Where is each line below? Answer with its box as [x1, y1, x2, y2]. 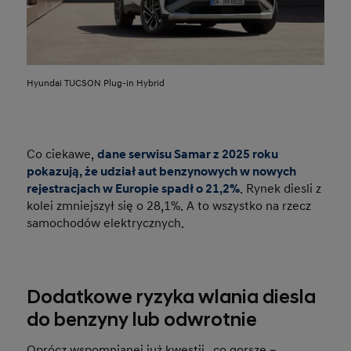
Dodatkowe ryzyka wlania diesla [27, 285, 317, 309]
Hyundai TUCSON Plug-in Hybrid [27, 77, 165, 89]
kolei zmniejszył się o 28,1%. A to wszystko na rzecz [27, 197, 312, 214]
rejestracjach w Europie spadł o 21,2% [27, 180, 241, 197]
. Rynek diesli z [240, 180, 322, 197]
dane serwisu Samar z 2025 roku [97, 146, 279, 162]
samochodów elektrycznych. [27, 215, 185, 231]
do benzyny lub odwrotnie [27, 308, 258, 332]
